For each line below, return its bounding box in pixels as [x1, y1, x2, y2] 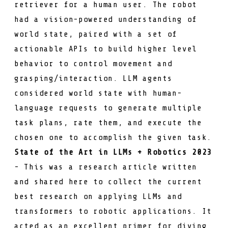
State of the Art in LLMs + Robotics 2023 [14, 147, 212, 157]
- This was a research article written [14, 162, 197, 172]
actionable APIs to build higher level [14, 44, 197, 53]
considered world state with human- [14, 88, 182, 98]
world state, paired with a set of [14, 29, 178, 39]
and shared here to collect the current [14, 177, 202, 186]
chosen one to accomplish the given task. [14, 132, 212, 142]
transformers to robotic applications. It [14, 206, 212, 216]
